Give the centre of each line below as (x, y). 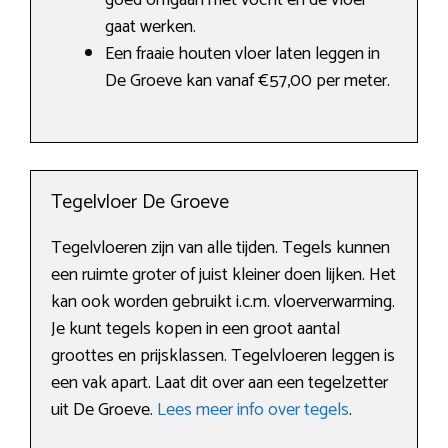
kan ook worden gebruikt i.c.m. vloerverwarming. (223, 302)
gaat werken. (150, 27)
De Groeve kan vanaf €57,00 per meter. (247, 81)
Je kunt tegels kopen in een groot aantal (195, 329)
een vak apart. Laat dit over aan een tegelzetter (219, 383)
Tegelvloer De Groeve (140, 203)
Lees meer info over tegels (253, 410)
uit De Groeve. (104, 410)
